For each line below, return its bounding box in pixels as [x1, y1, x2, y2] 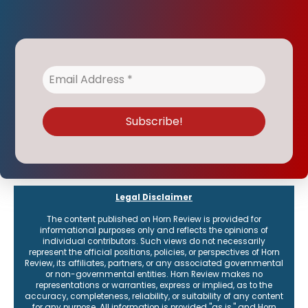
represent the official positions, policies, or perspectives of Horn [28, 246, 280, 258]
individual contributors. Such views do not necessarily [43, 235, 265, 247]
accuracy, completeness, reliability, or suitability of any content [25, 290, 283, 302]
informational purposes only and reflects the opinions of [40, 224, 268, 236]
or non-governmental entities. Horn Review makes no [45, 268, 263, 280]
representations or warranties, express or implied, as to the [36, 279, 272, 291]
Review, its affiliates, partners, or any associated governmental [25, 257, 283, 269]
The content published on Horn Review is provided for [47, 213, 261, 225]
